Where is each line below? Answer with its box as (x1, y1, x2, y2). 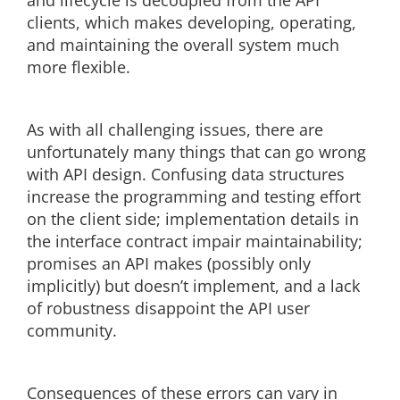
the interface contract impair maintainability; (27, 230, 362, 252)
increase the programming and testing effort (27, 186, 361, 207)
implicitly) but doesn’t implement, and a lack (27, 275, 360, 296)
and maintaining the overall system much (27, 34, 339, 55)
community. (27, 320, 117, 341)
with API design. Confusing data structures (27, 163, 345, 185)
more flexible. (27, 56, 130, 78)
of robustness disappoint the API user (27, 297, 310, 319)
